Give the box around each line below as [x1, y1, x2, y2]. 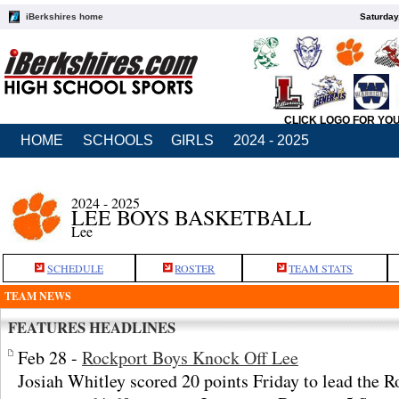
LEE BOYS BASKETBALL [71, 203, 312, 232]
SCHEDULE [47, 261, 103, 275]
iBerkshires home [26, 12, 103, 21]
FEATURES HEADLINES [8, 316, 175, 338]
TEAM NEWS [4, 289, 71, 304]
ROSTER [175, 261, 216, 275]
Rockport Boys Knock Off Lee [82, 346, 298, 370]
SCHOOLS [83, 133, 153, 148]
